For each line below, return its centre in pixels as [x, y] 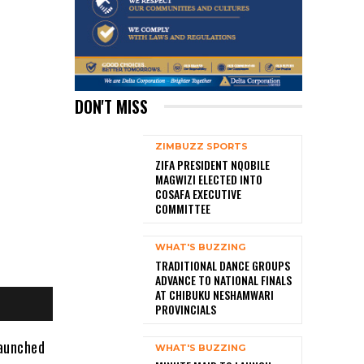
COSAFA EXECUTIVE [198, 193]
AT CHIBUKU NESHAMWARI [214, 294]
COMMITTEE [183, 208]
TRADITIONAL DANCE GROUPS [223, 265]
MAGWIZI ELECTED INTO [209, 179]
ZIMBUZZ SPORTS [201, 146]
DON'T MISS [111, 106]
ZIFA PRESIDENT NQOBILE [212, 164]
